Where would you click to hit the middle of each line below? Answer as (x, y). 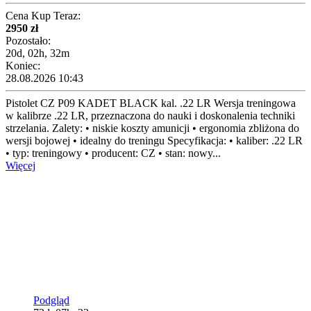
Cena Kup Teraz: (43, 16)
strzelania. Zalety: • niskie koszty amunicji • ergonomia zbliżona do (152, 128)
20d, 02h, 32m (37, 53)
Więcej (20, 166)
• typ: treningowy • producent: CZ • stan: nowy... (113, 153)
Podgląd (51, 301)
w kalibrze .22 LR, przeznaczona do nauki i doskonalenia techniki (150, 116)
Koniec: (23, 66)
